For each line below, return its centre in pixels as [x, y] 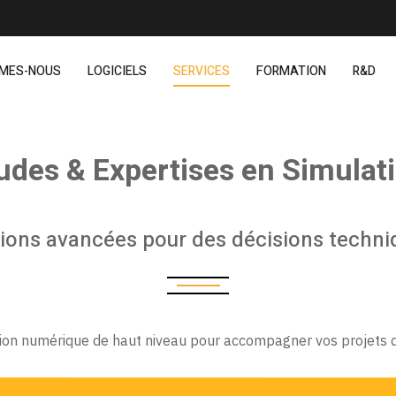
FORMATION [291, 71]
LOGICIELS [117, 71]
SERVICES [202, 71]
